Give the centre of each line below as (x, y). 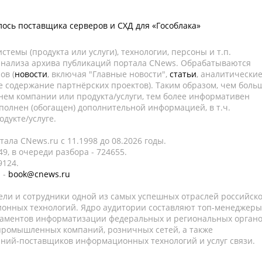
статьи (183, 74)
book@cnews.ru (39, 174)
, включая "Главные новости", (108, 74)
